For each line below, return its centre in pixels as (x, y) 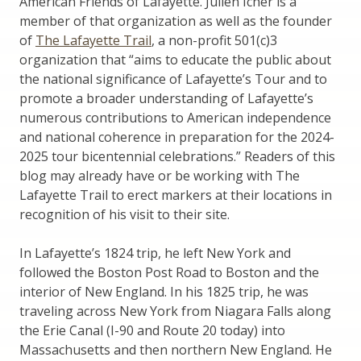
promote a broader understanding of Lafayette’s (166, 98)
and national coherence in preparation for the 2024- (177, 137)
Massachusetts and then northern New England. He (176, 349)
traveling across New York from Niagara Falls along (175, 311)
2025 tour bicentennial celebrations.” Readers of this (177, 156)
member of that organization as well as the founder (176, 21)
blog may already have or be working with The (160, 175)
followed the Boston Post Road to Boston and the (169, 272)
